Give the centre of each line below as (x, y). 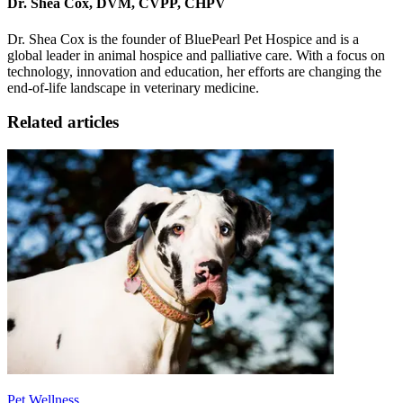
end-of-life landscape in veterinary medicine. (133, 87)
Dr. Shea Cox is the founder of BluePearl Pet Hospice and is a (183, 39)
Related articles (63, 122)
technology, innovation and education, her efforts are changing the (194, 71)
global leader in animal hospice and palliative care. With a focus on (196, 55)
